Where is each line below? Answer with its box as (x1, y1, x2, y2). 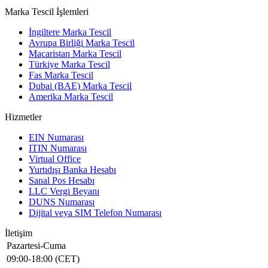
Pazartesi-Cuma (7, 240, 66, 251)
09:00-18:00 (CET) (7, 254, 80, 264)
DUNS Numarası (29, 197, 95, 208)
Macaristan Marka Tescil (29, 48, 121, 59)
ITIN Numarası (29, 143, 87, 154)
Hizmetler (5, 112, 42, 123)
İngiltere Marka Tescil (29, 27, 111, 38)
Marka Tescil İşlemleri (5, 7, 89, 17)
